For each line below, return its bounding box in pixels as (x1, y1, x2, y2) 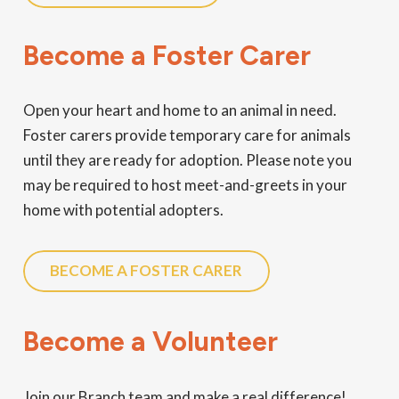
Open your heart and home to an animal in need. (22, 101, 337, 120)
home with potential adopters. (22, 200, 224, 220)
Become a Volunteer (22, 325, 278, 359)
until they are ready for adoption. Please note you (22, 151, 352, 170)
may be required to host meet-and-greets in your (22, 175, 347, 195)
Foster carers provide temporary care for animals (22, 126, 351, 145)
